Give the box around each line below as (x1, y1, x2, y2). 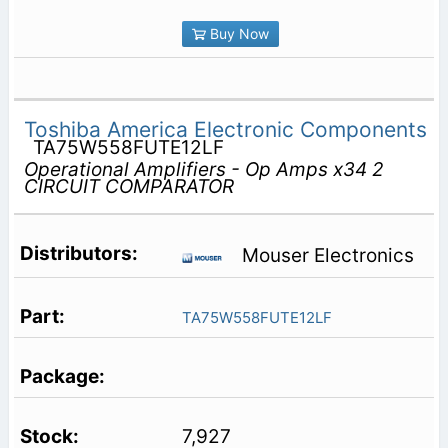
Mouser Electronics (241, 244, 414, 268)
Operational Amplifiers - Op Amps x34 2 (23, 157, 384, 181)
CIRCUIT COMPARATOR (23, 174, 234, 198)
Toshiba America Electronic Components (23, 116, 427, 142)
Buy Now (205, 24, 269, 42)
